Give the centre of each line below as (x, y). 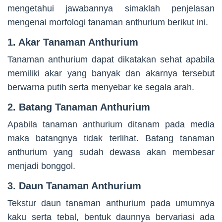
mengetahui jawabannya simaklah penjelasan (111, 9)
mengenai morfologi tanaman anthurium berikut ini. (108, 23)
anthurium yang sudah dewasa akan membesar (111, 152)
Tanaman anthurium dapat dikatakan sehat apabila (111, 60)
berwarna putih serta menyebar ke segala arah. (101, 87)
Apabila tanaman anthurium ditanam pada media (111, 125)
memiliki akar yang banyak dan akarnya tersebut (111, 74)
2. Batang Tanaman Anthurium (79, 107)
